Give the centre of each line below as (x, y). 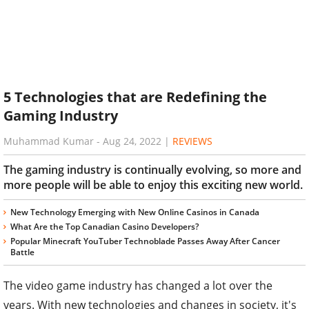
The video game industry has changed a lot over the (138, 285)
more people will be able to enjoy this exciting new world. (153, 185)
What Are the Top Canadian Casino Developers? (104, 226)
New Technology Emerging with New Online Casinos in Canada (135, 212)
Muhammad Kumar (49, 141)
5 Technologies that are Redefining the (135, 97)
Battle (22, 252)
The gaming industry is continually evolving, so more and (152, 169)
